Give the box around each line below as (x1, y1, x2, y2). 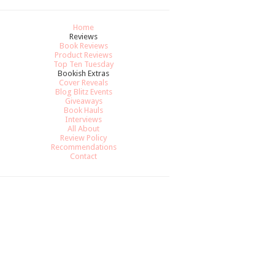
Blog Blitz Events (55, 87, 112, 96)
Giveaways (64, 96, 103, 106)
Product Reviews (55, 50, 112, 60)
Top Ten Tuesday (53, 59, 114, 69)
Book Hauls (64, 105, 103, 115)
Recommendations (50, 142, 117, 152)
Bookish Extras (58, 68, 109, 78)
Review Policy (60, 133, 107, 142)
